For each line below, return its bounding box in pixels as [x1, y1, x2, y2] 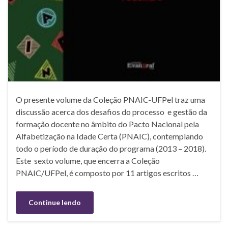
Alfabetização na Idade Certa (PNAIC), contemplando [16, 131, 203, 141]
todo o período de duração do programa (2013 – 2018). [16, 144, 206, 154]
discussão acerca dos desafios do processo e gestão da [16, 107, 207, 117]
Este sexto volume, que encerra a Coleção [16, 156, 160, 166]
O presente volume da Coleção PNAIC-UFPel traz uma [16, 95, 205, 105]
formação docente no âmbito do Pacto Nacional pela [16, 119, 199, 129]
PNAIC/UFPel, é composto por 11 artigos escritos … [16, 168, 198, 178]
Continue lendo [28, 198, 81, 207]
